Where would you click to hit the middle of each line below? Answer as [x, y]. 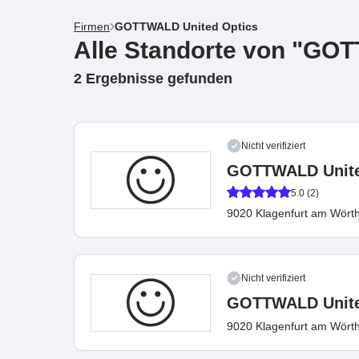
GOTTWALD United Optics [186, 26]
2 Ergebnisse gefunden [153, 79]
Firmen [92, 26]
